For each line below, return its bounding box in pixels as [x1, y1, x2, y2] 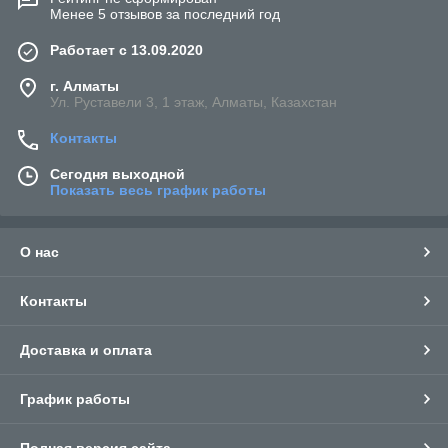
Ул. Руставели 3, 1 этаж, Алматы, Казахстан [50, 93, 337, 110]
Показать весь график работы [50, 181, 266, 198]
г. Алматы [50, 77, 119, 94]
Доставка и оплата [20, 341, 152, 358]
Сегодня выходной [50, 165, 185, 182]
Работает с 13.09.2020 [50, 41, 203, 58]
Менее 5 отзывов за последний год [50, 5, 280, 22]
